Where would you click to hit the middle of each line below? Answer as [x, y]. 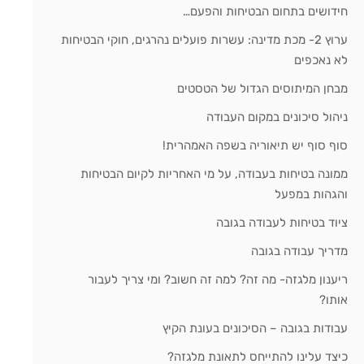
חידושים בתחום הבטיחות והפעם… [266, 12]
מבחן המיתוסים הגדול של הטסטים [263, 89]
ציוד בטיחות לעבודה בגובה [282, 223]
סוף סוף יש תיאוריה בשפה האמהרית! [256, 146]
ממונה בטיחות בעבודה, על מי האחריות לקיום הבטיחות [214, 174]
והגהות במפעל [312, 195]
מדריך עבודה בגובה [300, 251]
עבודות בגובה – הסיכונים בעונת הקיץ [256, 329]
